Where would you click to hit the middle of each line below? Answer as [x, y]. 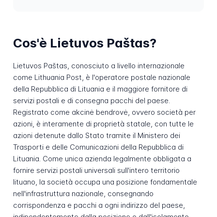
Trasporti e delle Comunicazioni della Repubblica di [98, 147]
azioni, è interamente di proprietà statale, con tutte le [103, 124]
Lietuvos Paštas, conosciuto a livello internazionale [99, 65]
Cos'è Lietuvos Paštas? [85, 43]
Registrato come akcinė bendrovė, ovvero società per [104, 112]
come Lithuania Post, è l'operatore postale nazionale [101, 77]
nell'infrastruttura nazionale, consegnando [83, 193]
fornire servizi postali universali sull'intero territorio [96, 170]
